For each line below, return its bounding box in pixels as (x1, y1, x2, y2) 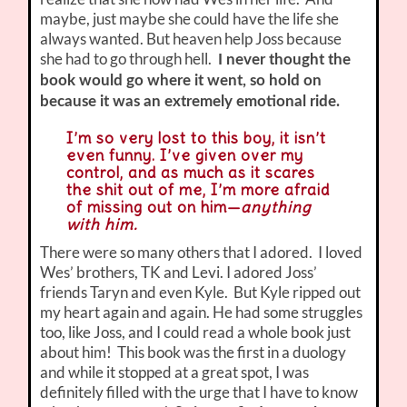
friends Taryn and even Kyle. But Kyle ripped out (40, 283, 362, 303)
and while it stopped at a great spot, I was (40, 362, 310, 382)
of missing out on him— (65, 197, 241, 218)
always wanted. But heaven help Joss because (40, 29, 342, 49)
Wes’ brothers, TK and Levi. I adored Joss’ (40, 263, 318, 283)
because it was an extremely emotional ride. (40, 94, 341, 110)
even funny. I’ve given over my (65, 145, 303, 166)
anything (240, 197, 311, 218)
